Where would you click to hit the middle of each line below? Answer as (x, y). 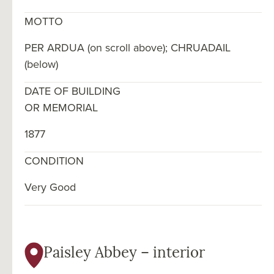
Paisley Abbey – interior (124, 254)
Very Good (50, 187)
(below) (41, 64)
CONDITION (54, 160)
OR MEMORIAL (61, 107)
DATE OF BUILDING (72, 91)
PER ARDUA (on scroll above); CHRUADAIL (128, 47)
